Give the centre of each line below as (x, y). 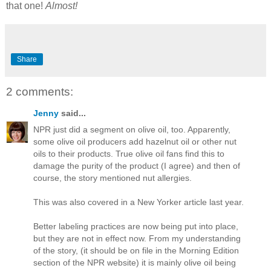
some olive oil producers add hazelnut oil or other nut (135, 142)
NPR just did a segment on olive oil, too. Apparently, (132, 130)
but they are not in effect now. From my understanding (137, 239)
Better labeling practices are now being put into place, (136, 227)
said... (72, 113)
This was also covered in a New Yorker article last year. (139, 202)
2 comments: (40, 91)
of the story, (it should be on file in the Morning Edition (136, 251)
